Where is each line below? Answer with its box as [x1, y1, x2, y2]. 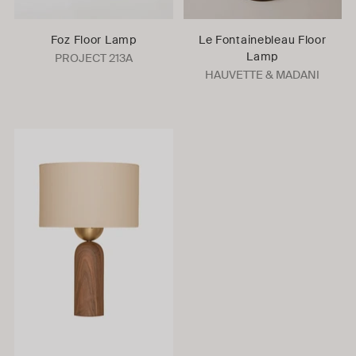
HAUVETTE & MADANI [205, 67, 320, 82]
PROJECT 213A [54, 50, 133, 65]
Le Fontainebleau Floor [198, 32, 327, 47]
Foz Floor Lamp [50, 32, 137, 47]
